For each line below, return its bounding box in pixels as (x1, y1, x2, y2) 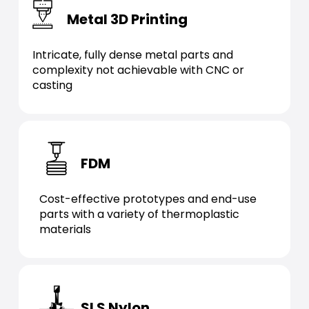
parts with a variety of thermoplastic (39, 206, 239, 222)
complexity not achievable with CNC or (32, 62, 244, 78)
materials (39, 221, 91, 237)
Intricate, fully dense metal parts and (32, 47, 233, 63)
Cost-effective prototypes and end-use (39, 191, 257, 207)
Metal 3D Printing (66, 10, 188, 29)
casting (32, 77, 72, 93)
